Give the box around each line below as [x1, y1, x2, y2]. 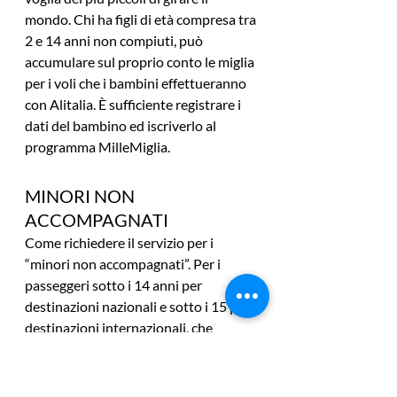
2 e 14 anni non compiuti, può [25, 32, 206, 50]
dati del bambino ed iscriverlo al [25, 117, 219, 135]
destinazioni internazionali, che [25, 319, 215, 337]
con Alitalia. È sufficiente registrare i [25, 96, 244, 113]
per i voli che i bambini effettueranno [25, 74, 249, 92]
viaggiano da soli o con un [25, 340, 182, 358]
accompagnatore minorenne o [25, 362, 209, 379]
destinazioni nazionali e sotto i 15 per [25, 298, 253, 315]
